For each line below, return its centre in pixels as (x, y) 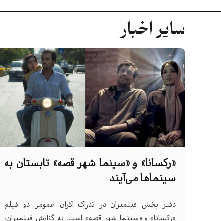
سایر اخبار (153, 30)
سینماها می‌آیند (143, 179)
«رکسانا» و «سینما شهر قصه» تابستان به (90, 164)
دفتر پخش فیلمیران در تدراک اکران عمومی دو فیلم (90, 205)
